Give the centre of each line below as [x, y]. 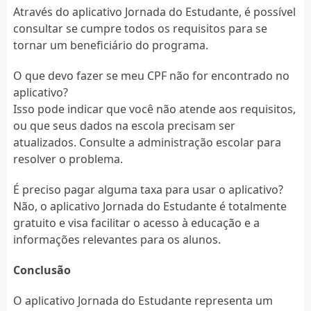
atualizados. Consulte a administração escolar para [147, 142]
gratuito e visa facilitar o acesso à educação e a [136, 222]
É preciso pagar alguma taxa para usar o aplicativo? [148, 189]
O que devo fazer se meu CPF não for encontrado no [151, 75]
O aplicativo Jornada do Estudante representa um [143, 300]
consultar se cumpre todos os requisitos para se [140, 28]
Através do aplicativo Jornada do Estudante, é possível [154, 11]
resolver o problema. [68, 159]
